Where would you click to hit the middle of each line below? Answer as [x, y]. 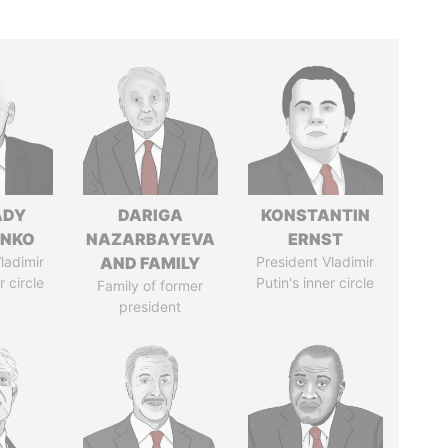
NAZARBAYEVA [150, 239]
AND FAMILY [150, 263]
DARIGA [150, 215]
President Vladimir [315, 261]
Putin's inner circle [315, 282]
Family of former [150, 285]
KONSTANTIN [315, 215]
